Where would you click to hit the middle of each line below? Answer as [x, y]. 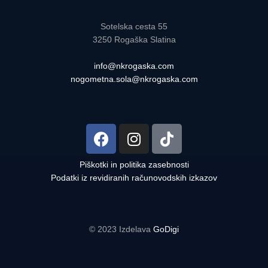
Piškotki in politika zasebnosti [134, 165]
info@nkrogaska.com [134, 66]
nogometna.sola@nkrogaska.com [134, 79]
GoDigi [166, 229]
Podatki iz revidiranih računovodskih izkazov [134, 178]
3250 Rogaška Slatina [134, 40]
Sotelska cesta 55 [134, 27]
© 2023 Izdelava [121, 229]
